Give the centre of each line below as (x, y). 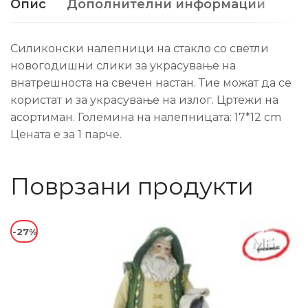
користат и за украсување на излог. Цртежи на (144, 100)
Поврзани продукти (132, 186)
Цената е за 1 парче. (66, 134)
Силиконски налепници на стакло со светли (140, 48)
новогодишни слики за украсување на (123, 66)
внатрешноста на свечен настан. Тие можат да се (151, 83)
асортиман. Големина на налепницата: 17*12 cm (146, 117)
